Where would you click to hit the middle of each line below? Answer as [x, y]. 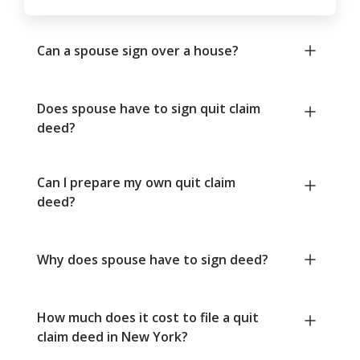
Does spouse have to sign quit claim [149, 109]
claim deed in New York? [112, 337]
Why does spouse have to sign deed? [153, 260]
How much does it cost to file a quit [148, 318]
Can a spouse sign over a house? [138, 51]
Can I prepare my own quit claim [136, 183]
